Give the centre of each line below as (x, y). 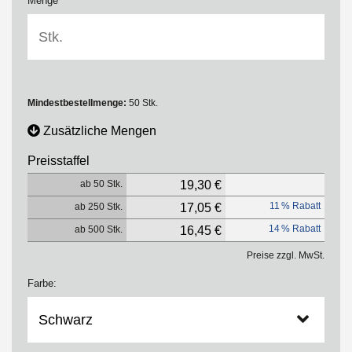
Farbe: (42, 283)
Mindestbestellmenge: (77, 103)
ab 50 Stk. (101, 184)
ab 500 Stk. (99, 229)
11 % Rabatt (295, 206)
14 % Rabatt (295, 229)
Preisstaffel (59, 161)
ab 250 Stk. (99, 207)
